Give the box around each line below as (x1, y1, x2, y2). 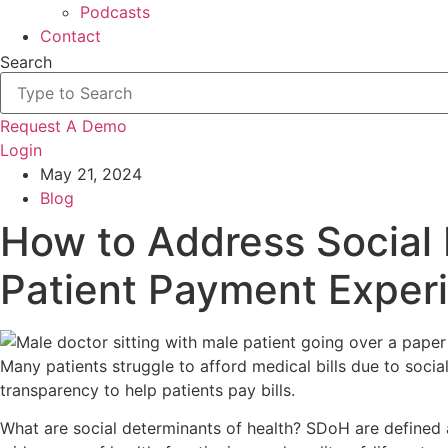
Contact (40, 26, 101, 46)
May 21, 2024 (40, 164, 142, 184)
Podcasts (80, 2, 150, 22)
